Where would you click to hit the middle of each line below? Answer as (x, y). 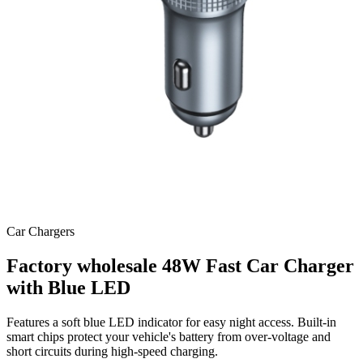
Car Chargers (41, 231)
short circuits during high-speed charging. (112, 351)
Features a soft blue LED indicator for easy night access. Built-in (171, 322)
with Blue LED (68, 287)
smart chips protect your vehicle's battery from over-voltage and (169, 336)
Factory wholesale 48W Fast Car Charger (180, 265)
